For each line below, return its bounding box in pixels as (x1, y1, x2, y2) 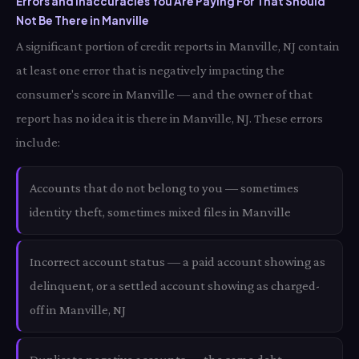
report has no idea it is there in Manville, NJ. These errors (16, 111, 323, 126)
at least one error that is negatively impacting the (16, 63, 284, 78)
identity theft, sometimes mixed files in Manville (30, 204, 291, 220)
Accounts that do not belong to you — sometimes (30, 180, 299, 196)
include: (16, 135, 60, 150)
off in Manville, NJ (30, 302, 126, 317)
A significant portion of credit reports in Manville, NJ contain (16, 38, 340, 54)
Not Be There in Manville (16, 14, 149, 27)
